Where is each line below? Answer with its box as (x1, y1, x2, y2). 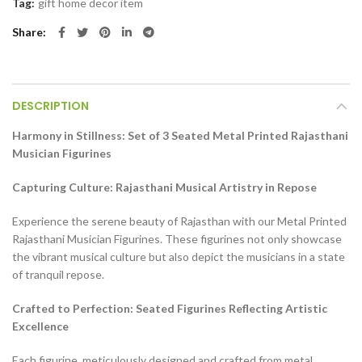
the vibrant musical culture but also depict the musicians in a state (12, 250, 345, 264)
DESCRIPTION (12, 98, 89, 115)
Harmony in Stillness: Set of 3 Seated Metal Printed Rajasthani (12, 128, 348, 143)
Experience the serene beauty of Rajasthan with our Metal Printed (12, 214, 347, 229)
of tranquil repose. (12, 267, 104, 282)
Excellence (12, 319, 69, 334)
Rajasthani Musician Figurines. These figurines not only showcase (12, 232, 342, 246)
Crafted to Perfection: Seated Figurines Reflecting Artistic (12, 301, 327, 316)
